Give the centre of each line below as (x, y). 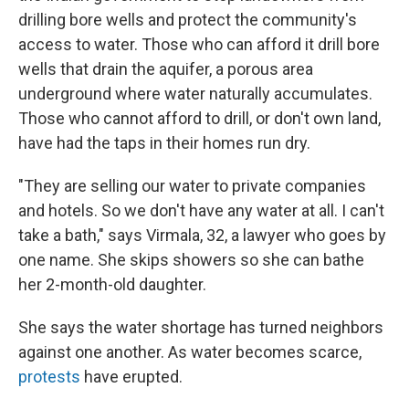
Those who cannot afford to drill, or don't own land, (199, 118)
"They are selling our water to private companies (192, 186)
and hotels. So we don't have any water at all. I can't (201, 210)
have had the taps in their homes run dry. (164, 143)
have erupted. (131, 377)
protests (49, 377)
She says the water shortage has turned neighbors (201, 327)
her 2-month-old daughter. (112, 284)
